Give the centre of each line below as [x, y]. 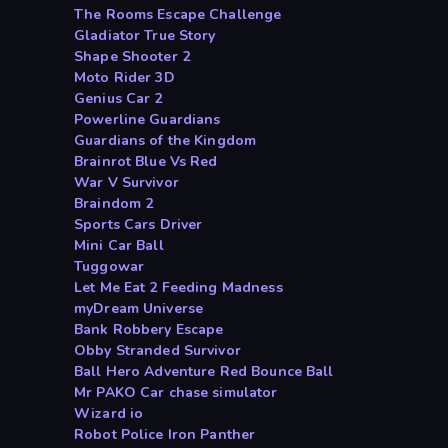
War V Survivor [126, 183]
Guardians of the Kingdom [165, 141]
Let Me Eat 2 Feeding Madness [178, 288]
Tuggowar [109, 267]
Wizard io [109, 414]
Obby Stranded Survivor [157, 351]
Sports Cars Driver [138, 225]
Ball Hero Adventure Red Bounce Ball [204, 372]
